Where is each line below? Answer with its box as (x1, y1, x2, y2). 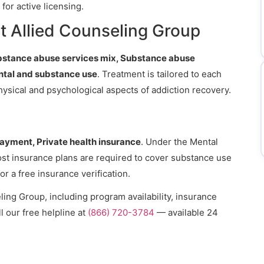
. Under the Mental (141, 136, 218, 147)
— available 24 (154, 207, 218, 218)
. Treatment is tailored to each (97, 68, 222, 80)
